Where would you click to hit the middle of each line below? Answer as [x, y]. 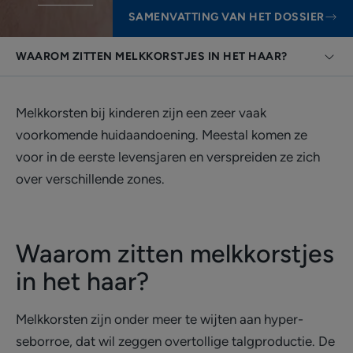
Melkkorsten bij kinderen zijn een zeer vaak [141, 113]
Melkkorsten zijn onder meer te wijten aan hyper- [160, 319]
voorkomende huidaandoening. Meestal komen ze [162, 135]
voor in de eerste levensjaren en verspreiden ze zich [168, 157]
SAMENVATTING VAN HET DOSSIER [226, 17]
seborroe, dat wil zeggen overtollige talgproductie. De [175, 341]
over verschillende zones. [90, 179]
